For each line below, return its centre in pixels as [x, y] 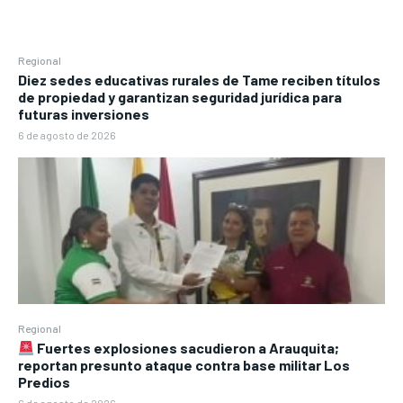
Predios [44, 382]
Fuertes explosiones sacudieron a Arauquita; [187, 348]
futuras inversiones [84, 114]
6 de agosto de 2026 [67, 135]
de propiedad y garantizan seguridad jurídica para [180, 97]
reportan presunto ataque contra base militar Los [184, 365]
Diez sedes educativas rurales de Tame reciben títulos [199, 80]
